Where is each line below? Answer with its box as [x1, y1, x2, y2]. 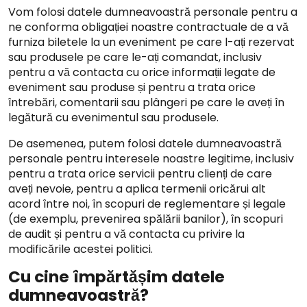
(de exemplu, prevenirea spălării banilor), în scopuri [8, 211, 283, 227]
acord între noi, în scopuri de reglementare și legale [8, 196, 286, 212]
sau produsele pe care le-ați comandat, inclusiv [8, 49, 262, 65]
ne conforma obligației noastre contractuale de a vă [8, 19, 288, 35]
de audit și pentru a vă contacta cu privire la [8, 226, 245, 242]
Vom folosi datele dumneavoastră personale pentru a [8, 4, 297, 20]
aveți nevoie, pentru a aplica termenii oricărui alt [8, 181, 266, 197]
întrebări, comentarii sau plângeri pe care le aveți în [8, 95, 284, 110]
